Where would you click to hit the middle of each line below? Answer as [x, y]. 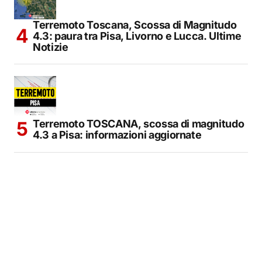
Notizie [51, 47]
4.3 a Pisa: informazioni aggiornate [117, 135]
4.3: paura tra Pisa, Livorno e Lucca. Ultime [137, 36]
